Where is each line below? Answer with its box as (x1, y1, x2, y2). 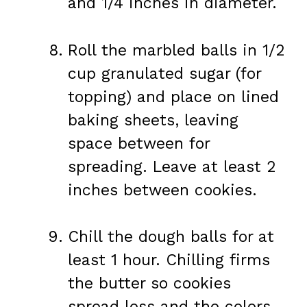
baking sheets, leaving (68, 110, 238, 130)
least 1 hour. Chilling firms (68, 251, 270, 270)
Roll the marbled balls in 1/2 (68, 40, 285, 60)
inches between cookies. (68, 180, 257, 199)
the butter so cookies (68, 274, 231, 293)
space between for (68, 134, 210, 153)
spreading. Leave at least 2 (68, 157, 276, 176)
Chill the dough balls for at (68, 228, 274, 247)
